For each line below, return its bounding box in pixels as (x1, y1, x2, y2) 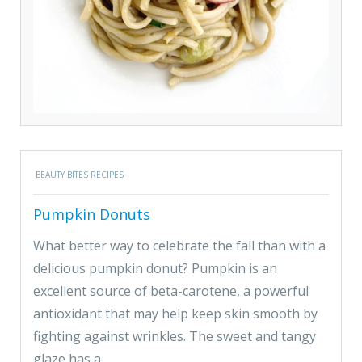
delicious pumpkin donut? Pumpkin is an (33, 259, 277, 277)
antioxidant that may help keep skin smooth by (33, 305, 318, 322)
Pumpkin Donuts (33, 204, 150, 224)
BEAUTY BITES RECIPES (36, 169, 124, 180)
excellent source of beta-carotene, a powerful (33, 282, 309, 300)
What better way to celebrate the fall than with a (33, 237, 326, 255)
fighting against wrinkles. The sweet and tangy (33, 327, 316, 345)
